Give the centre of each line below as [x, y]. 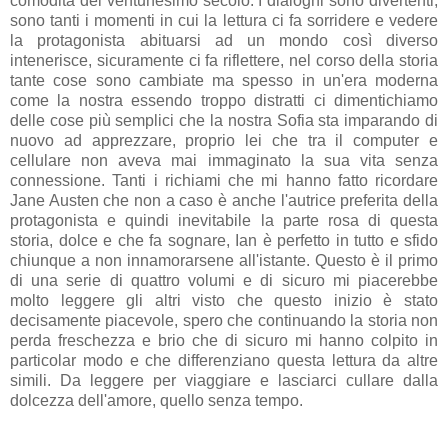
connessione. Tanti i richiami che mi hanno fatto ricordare [224, 180]
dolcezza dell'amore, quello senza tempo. [156, 400]
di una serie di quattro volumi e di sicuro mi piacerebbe [224, 280]
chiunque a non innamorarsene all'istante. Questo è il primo [224, 260]
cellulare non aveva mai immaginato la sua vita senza [224, 160]
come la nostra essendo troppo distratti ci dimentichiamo [224, 100]
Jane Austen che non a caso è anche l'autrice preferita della [224, 200]
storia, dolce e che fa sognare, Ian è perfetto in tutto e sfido [224, 240]
